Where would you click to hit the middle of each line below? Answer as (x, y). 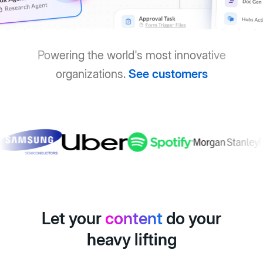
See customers (168, 74)
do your (192, 219)
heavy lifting (131, 240)
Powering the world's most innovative (131, 55)
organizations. (92, 74)
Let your (73, 219)
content (134, 219)
